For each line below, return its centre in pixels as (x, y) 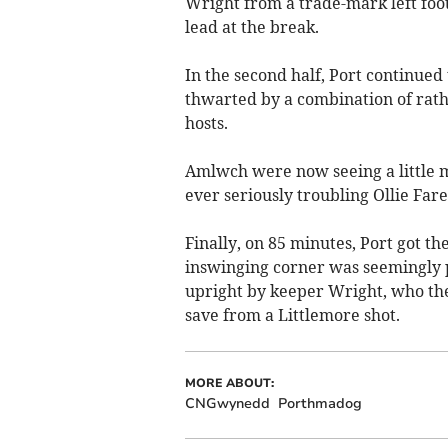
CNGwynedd (227, 403)
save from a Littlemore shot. (292, 314)
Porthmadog (319, 403)
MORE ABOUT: (229, 382)
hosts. (206, 122)
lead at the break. (251, 26)
